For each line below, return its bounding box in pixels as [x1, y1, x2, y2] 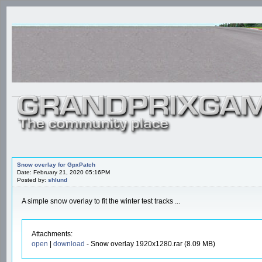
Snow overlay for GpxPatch [17, 161, 95, 168]
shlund [48, 176, 67, 183]
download [53, 239, 85, 248]
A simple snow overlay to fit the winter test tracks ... [22, 196, 180, 205]
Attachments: [32, 229, 73, 238]
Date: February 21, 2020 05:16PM [17, 168, 110, 175]
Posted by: [17, 176, 48, 183]
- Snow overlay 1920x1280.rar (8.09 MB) [85, 239, 215, 248]
